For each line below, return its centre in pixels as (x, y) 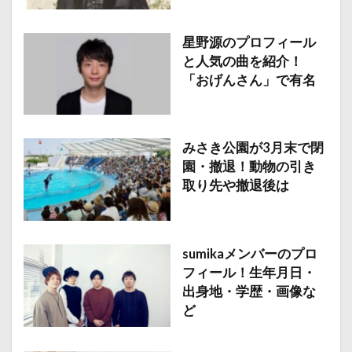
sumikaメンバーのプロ (249, 254)
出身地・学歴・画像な (249, 292)
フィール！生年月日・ (249, 273)
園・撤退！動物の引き (249, 167)
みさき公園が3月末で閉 (253, 148)
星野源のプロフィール (249, 42)
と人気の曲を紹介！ (242, 61)
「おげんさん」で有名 (249, 80)
